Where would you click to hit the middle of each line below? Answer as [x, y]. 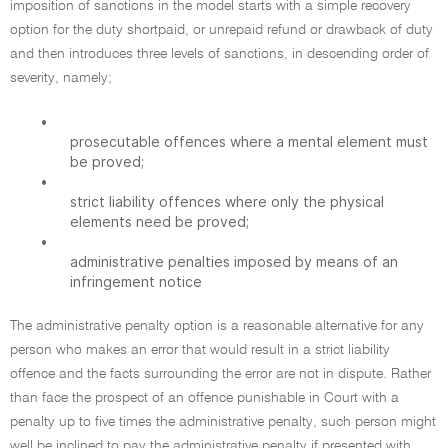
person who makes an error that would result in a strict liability [200, 350]
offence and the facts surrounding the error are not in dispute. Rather [220, 374]
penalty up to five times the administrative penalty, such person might [223, 422]
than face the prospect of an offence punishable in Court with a [204, 398]
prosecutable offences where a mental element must [249, 141]
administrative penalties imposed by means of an [234, 261]
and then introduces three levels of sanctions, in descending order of [219, 54]
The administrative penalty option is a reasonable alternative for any [217, 326]
